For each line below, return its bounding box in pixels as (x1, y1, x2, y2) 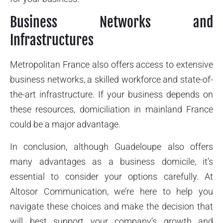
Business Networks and (10, 13, 213, 31)
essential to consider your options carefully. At (10, 171, 213, 182)
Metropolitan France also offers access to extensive (10, 59, 213, 70)
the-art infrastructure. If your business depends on (10, 89, 213, 100)
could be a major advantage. (10, 119, 120, 130)
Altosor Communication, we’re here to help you (10, 186, 213, 197)
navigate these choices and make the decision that (10, 201, 213, 212)
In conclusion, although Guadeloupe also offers (10, 141, 213, 152)
